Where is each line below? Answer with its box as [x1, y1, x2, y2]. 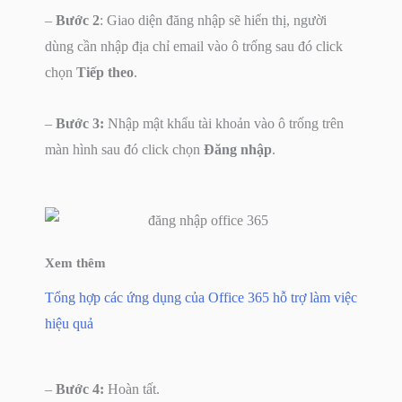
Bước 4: [56, 380, 104, 397]
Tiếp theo [76, 64, 134, 80]
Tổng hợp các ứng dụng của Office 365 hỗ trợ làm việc [45, 289, 357, 305]
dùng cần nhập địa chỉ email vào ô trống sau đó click [45, 38, 343, 54]
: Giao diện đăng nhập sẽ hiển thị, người [100, 12, 327, 28]
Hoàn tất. [104, 380, 160, 397]
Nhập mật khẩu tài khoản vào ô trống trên [104, 115, 344, 131]
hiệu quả [45, 315, 93, 331]
